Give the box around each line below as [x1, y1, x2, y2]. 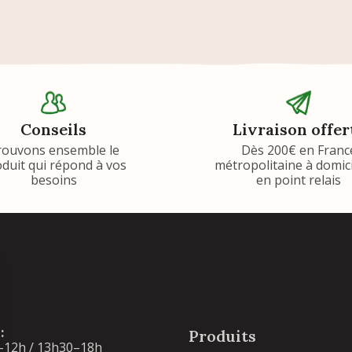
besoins [30, 170, 77, 189]
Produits [189, 325, 256, 346]
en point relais [256, 170, 341, 189]
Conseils [20, 119, 86, 139]
